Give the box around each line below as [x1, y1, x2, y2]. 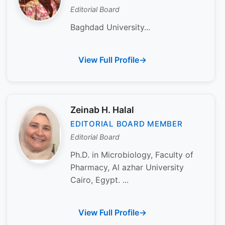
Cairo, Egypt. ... [70, 174, 129, 185]
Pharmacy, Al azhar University [70, 162, 184, 172]
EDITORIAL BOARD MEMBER [70, 119, 183, 129]
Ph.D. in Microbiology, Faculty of [70, 149, 193, 160]
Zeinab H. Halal [70, 104, 134, 115]
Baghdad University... [70, 22, 150, 32]
